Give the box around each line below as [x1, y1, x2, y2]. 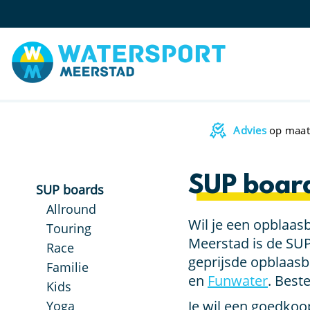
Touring [46, 220, 91, 237]
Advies [233, 123, 266, 137]
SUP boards [36, 181, 104, 198]
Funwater [208, 271, 268, 290]
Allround [46, 201, 96, 217]
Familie [46, 259, 89, 275]
